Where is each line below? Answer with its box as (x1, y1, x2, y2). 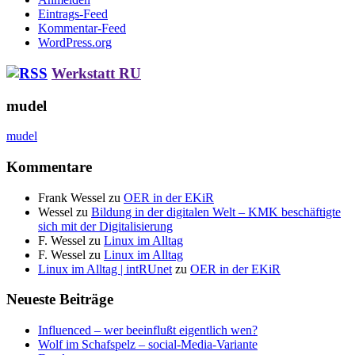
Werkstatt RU (52, 64, 141, 82)
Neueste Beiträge (6, 291, 113, 308)
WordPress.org (38, 36, 112, 50)
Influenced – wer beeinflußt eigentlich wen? (38, 323, 258, 338)
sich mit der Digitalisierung (38, 219, 173, 233)
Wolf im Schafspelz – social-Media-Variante (38, 338, 258, 352)
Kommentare (6, 158, 92, 175)
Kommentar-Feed (38, 21, 126, 36)
